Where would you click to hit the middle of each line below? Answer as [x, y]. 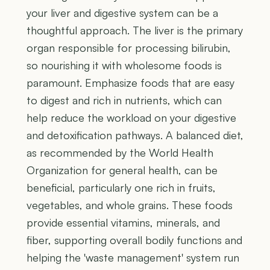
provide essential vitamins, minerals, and [123, 223]
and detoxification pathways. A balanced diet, [135, 135]
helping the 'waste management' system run [133, 258]
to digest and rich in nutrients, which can [124, 100]
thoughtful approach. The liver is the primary [135, 30]
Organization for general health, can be [122, 170]
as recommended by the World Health [120, 153]
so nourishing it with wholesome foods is [124, 65]
